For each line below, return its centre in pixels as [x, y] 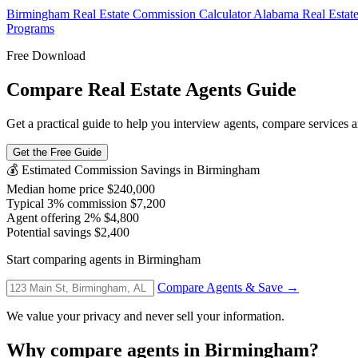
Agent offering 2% [54, 217]
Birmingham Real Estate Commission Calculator [130, 14]
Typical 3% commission [67, 203]
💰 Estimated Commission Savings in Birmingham [133, 169]
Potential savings [49, 232]
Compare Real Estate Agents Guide [151, 89]
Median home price [55, 189]
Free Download [46, 55]
